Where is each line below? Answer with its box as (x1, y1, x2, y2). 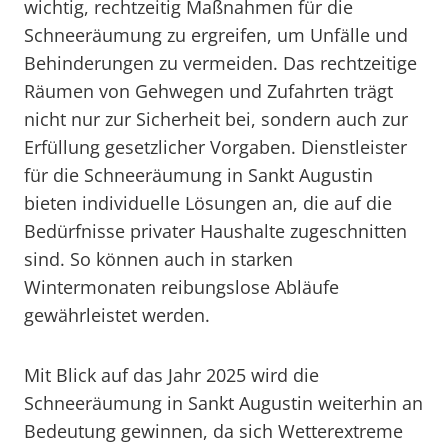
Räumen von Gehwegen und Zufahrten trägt (24, 79, 393, 103)
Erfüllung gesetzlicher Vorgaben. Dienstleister (24, 135, 407, 159)
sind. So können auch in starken (24, 247, 293, 271)
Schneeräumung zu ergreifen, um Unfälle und (24, 23, 408, 47)
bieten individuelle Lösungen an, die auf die (24, 191, 392, 215)
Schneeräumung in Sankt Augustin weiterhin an (24, 391, 423, 415)
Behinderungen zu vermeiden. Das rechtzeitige (24, 51, 417, 75)
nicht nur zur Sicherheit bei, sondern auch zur (24, 107, 408, 131)
